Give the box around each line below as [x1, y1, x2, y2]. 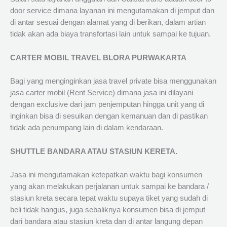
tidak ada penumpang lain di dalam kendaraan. [10, 124, 163, 132]
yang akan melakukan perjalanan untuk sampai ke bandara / [10, 182, 209, 191]
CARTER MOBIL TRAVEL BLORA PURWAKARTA [10, 53, 186, 62]
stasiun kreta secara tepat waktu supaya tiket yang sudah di [10, 194, 208, 202]
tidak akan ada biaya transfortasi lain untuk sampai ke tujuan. [10, 30, 211, 39]
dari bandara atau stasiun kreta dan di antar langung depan [10, 217, 203, 225]
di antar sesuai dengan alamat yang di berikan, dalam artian [10, 18, 206, 27]
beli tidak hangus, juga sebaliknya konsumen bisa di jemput [10, 205, 205, 214]
